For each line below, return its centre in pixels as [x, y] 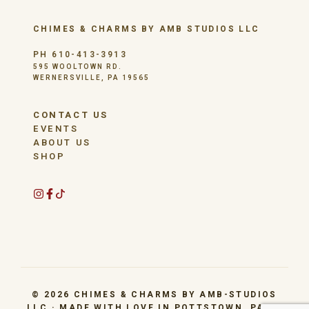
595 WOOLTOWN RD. [78, 67]
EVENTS [56, 128]
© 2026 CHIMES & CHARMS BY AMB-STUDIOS [154, 294]
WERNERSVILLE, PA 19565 [91, 78]
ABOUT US [62, 142]
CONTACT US [71, 114]
